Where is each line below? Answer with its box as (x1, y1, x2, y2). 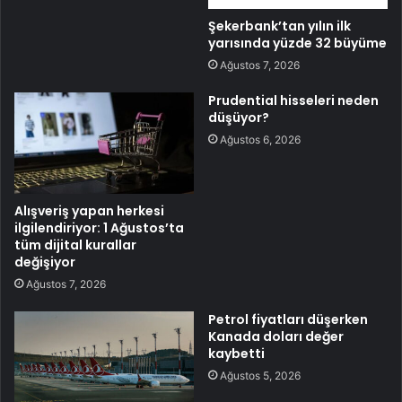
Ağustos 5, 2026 (220, 368, 301, 382)
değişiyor (14, 252, 75, 271)
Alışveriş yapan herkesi (14, 201, 164, 220)
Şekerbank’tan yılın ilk (208, 16, 351, 35)
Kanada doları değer (208, 327, 344, 345)
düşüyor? (208, 108, 269, 127)
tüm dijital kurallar (14, 235, 136, 254)
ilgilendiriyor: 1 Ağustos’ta (14, 218, 184, 237)
